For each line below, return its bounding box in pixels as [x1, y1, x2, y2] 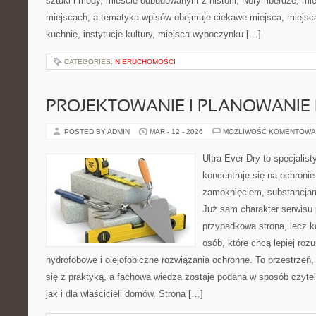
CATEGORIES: [64, 58, 115, 66]
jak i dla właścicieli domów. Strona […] [46, 288, 203, 299]
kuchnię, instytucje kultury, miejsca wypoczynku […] [46, 29, 261, 39]
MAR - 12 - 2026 [150, 128, 203, 135]
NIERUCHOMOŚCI [115, 58, 176, 66]
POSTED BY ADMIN [64, 128, 132, 135]
